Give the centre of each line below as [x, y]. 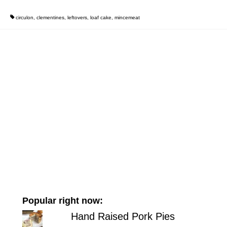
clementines [50, 17]
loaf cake [101, 17]
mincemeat [127, 17]
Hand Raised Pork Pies [123, 216]
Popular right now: [62, 200]
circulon [24, 17]
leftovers [77, 17]
